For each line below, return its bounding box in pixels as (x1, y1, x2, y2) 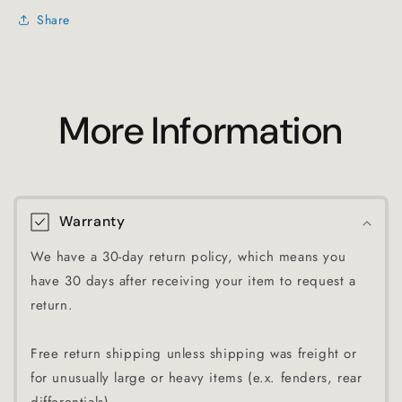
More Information (58, 106, 344, 155)
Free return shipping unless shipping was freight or (31, 344, 357, 363)
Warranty (58, 212, 126, 231)
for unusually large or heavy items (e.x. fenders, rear (31, 368, 363, 388)
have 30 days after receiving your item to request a (31, 271, 356, 291)
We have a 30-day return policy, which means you (31, 247, 346, 267)
